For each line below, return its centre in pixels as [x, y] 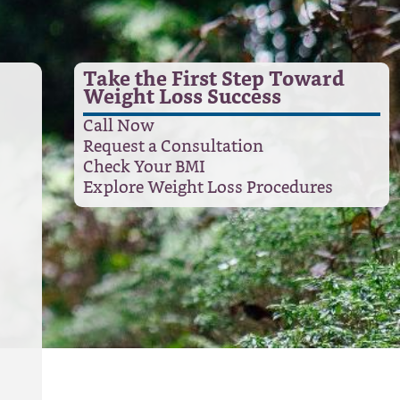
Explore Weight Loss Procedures [208, 188]
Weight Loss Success [183, 98]
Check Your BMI [145, 167]
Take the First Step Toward [214, 80]
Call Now [119, 126]
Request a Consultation [174, 147]
